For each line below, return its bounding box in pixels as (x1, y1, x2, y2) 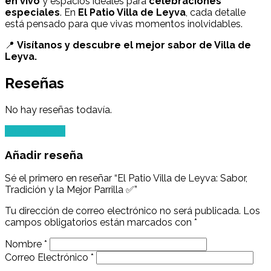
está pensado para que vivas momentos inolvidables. (5, 18, 243, 30)
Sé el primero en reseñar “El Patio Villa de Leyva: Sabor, (5, 172, 247, 184)
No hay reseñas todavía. (5, 103, 112, 116)
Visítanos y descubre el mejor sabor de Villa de (17, 39, 251, 51)
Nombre (5, 238, 44, 250)
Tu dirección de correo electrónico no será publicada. (5, 205, 241, 217)
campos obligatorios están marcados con (5, 217, 194, 229)
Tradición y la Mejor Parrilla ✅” (5, 184, 137, 196)
